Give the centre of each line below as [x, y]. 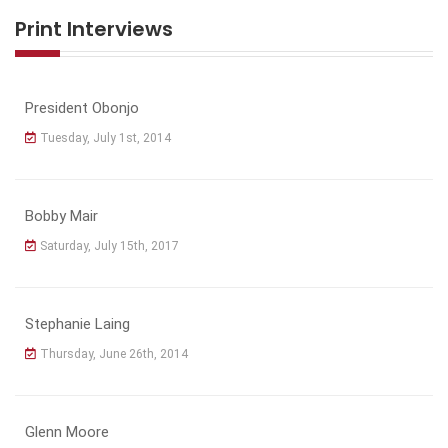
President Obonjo [82, 107]
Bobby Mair [61, 215]
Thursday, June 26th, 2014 [114, 353]
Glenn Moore [67, 431]
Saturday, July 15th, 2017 [109, 245]
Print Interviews [94, 28]
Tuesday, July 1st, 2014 [105, 137]
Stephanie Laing [77, 323]
